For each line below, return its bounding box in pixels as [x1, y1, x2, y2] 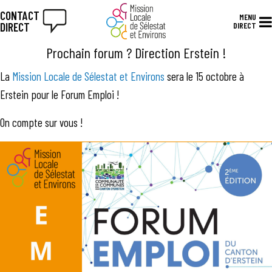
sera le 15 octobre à [165, 69, 244, 83]
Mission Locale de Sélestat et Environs [12, 69, 165, 83]
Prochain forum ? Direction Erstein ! [46, 44, 226, 61]
